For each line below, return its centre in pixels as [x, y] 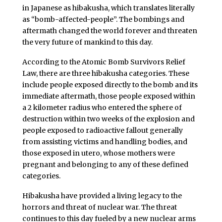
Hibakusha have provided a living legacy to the [102, 195]
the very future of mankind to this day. [87, 42]
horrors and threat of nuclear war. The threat [99, 207]
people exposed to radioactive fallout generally [102, 130]
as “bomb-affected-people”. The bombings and [103, 19]
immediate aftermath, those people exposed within [109, 96]
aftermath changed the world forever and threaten [110, 31]
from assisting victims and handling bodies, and [105, 141]
